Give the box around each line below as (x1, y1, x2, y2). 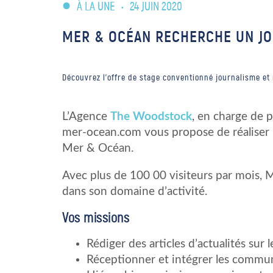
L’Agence (62, 110, 110, 122)
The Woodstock (110, 110, 192, 122)
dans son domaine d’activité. (62, 185, 207, 197)
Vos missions (62, 209, 129, 226)
